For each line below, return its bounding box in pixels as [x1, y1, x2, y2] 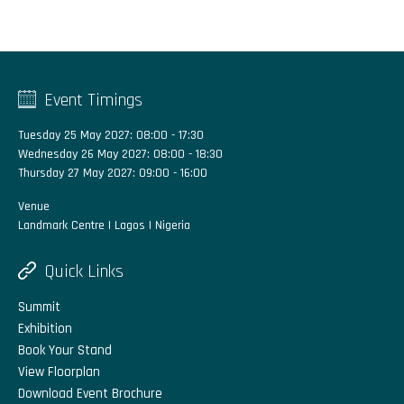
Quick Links [40, 260, 124, 283]
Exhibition [18, 320, 72, 337]
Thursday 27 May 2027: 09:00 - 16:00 [18, 165, 207, 181]
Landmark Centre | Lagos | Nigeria [18, 217, 190, 234]
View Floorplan [18, 363, 100, 381]
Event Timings [40, 88, 142, 112]
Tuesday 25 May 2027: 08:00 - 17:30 [18, 127, 204, 143]
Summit [18, 298, 60, 316]
